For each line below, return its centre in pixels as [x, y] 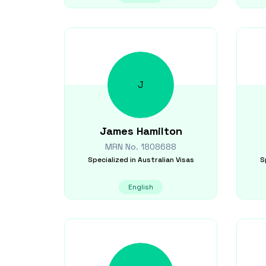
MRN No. [123, 147]
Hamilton [159, 131]
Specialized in [112, 160]
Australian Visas [166, 160]
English [141, 187]
